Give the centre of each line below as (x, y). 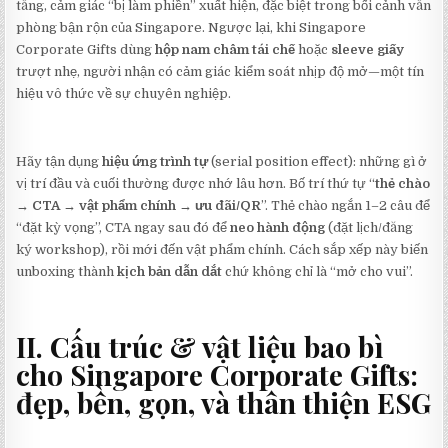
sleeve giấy (368, 49)
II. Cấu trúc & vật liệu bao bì (200, 347)
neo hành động (278, 227)
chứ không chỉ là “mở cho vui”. (318, 271)
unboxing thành (67, 271)
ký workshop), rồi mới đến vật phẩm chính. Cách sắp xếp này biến (222, 249)
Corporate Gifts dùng (86, 49)
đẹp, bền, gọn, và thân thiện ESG (224, 403)
